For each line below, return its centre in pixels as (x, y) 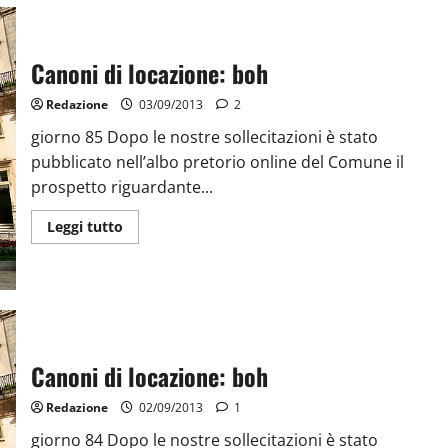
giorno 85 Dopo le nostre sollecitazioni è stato (204, 137)
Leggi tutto (84, 227)
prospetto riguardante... (121, 187)
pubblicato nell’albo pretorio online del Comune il (217, 162)
